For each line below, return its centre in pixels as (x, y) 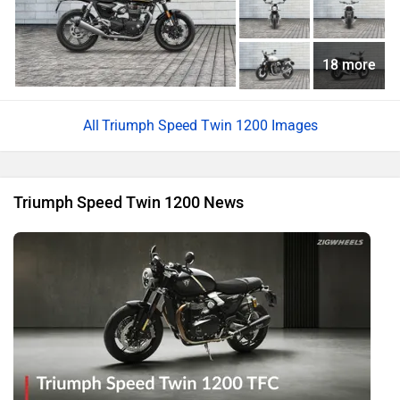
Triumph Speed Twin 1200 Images (209, 125)
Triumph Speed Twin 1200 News (129, 202)
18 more (350, 65)
